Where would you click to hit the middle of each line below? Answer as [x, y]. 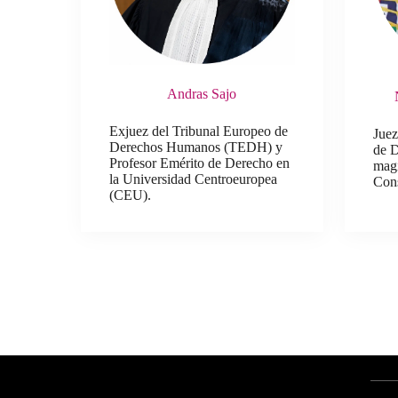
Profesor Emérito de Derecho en [200, 163]
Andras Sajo [202, 94]
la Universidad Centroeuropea [194, 179]
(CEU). [131, 195]
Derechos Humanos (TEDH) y [196, 147]
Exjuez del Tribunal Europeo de [199, 131]
